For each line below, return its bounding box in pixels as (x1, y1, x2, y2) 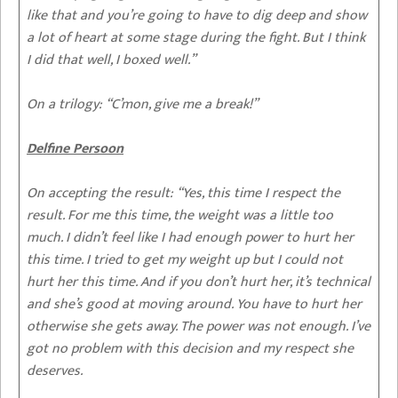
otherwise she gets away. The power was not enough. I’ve (27, 314, 370, 338)
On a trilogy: (27, 92, 102, 116)
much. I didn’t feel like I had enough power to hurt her (27, 225, 354, 250)
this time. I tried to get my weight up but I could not (27, 247, 343, 272)
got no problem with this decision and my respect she (27, 336, 354, 361)
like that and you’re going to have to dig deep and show (27, 3, 367, 28)
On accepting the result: (27, 180, 173, 205)
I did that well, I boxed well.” (27, 47, 202, 72)
